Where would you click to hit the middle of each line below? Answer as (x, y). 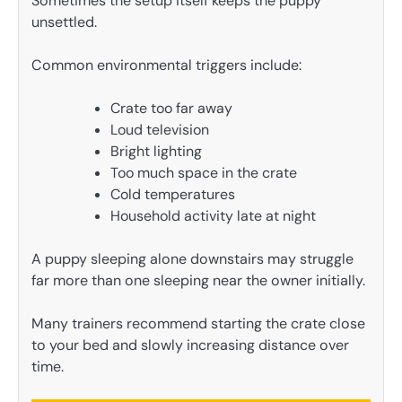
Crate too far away (171, 109)
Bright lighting (156, 152)
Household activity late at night (213, 216)
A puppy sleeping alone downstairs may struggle (192, 259)
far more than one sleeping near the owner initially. (198, 281)
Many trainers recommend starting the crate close (198, 324)
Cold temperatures (173, 195)
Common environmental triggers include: (166, 65)
